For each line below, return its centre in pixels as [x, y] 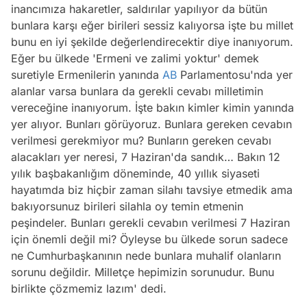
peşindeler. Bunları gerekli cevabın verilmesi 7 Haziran [150, 223]
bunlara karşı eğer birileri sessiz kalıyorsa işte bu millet [152, 26]
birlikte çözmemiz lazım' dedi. [89, 289]
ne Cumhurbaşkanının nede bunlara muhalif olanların [146, 256]
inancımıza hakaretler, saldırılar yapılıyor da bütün [139, 9]
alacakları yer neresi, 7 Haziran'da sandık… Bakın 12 [146, 157]
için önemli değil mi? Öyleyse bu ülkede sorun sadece [149, 240]
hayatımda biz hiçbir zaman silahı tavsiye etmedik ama [152, 190]
